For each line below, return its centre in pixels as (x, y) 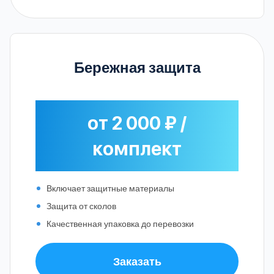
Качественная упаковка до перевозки (120, 223)
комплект (137, 148)
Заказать (137, 261)
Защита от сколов (81, 206)
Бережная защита (137, 67)
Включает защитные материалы (110, 188)
